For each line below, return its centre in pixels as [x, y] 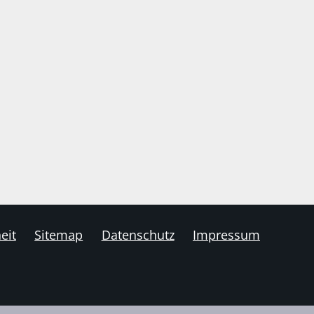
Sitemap [59, 234]
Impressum [226, 234]
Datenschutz [138, 234]
